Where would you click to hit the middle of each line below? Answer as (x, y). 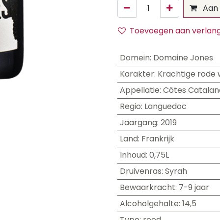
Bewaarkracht (147, 187)
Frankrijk (158, 139)
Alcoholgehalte (149, 204)
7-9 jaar (194, 187)
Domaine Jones (183, 58)
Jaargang (138, 123)
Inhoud (133, 155)
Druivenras (140, 171)
